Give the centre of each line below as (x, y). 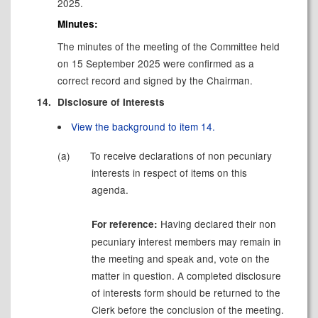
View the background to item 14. (143, 126)
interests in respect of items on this (169, 172)
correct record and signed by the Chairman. (155, 81)
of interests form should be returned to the (186, 292)
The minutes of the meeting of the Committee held (168, 46)
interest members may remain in (208, 241)
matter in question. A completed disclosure (186, 275)
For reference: (124, 224)
